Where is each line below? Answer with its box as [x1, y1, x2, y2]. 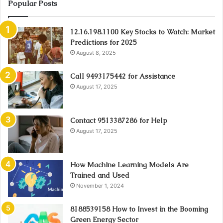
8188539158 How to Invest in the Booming [70, 204, 208, 214]
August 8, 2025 [76, 49, 116, 56]
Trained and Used [70, 170, 129, 180]
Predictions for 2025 [70, 37, 137, 47]
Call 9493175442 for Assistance [70, 71, 175, 81]
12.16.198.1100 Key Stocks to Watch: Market [70, 27, 215, 36]
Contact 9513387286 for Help [70, 115, 167, 125]
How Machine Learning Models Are [70, 160, 189, 169]
